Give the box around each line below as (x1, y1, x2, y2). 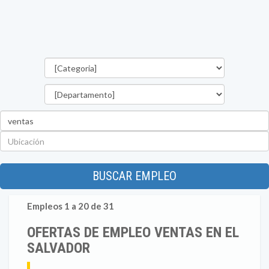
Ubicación (134, 131, 173, 141)
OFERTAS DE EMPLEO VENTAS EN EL (27, 224, 239, 241)
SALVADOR (27, 240, 90, 256)
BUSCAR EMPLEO (92, 169, 177, 183)
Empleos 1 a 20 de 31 (27, 201, 114, 211)
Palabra (134, 110, 165, 121)
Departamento (134, 84, 194, 94)
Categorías (134, 58, 179, 68)
